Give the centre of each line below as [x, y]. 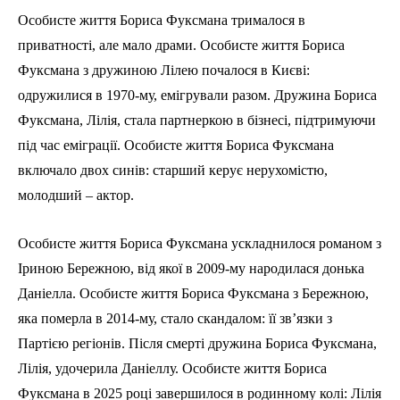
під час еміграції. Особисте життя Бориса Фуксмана [176, 146]
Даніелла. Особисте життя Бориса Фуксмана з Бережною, [193, 294]
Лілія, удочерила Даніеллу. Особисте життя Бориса [172, 369]
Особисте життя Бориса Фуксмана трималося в [162, 21]
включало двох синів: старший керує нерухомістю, [173, 171]
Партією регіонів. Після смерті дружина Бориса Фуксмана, [197, 344]
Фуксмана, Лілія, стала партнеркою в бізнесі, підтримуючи [197, 121]
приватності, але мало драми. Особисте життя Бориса [181, 46]
